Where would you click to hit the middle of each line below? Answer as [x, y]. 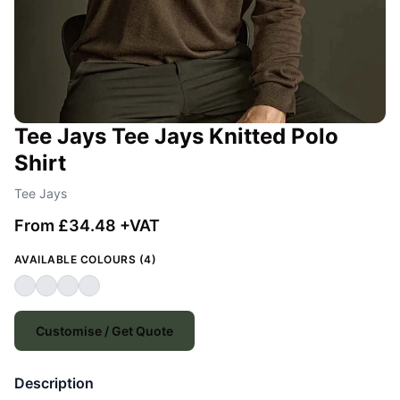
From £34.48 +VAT [87, 226]
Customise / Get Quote [104, 331]
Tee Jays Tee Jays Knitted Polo [176, 137]
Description [54, 383]
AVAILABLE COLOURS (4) [86, 260]
